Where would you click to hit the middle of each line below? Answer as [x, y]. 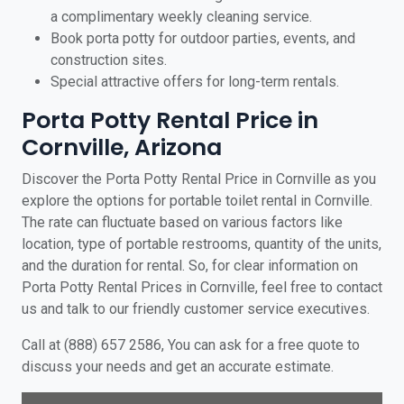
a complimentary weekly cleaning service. [181, 17]
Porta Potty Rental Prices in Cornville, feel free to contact [202, 287]
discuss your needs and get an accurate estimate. [178, 367]
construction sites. [109, 60]
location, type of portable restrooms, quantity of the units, [202, 244]
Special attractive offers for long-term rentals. [195, 82]
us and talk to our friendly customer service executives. [196, 309]
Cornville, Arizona [122, 147]
